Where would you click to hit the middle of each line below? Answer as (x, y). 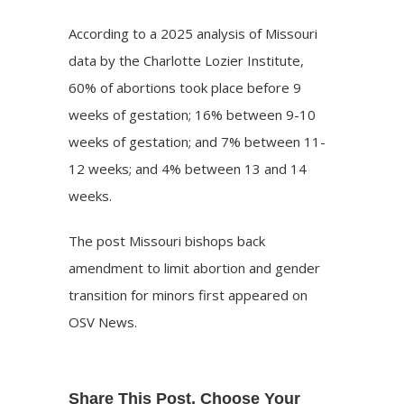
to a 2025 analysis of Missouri (224, 33)
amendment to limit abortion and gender (195, 267)
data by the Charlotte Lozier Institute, (187, 60)
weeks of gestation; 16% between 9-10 (193, 114)
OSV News (102, 321)
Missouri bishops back (197, 240)
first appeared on (252, 294)
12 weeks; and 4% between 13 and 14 (188, 168)
